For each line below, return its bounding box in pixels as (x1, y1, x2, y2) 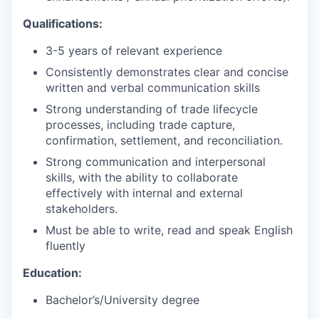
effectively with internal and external (46, 185, 243, 200)
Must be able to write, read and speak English (46, 222, 293, 237)
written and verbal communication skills (46, 80, 260, 95)
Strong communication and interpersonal (46, 154, 266, 169)
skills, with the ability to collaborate (46, 169, 238, 184)
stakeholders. (46, 201, 117, 216)
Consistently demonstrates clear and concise (46, 64, 288, 79)
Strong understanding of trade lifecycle (46, 101, 258, 116)
